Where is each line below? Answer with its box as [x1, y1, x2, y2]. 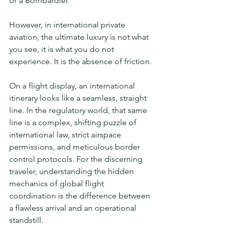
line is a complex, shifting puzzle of [9, 118, 138, 127]
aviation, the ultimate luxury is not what [9, 32, 151, 42]
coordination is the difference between [9, 191, 152, 201]
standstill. [9, 215, 43, 225]
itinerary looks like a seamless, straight [9, 93, 149, 103]
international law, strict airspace [9, 130, 123, 139]
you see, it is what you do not [9, 44, 116, 54]
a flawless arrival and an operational [9, 203, 138, 213]
